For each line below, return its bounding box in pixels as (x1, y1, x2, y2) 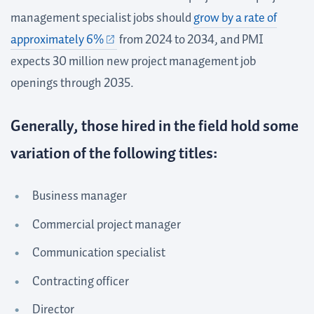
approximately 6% (11, 30, 104, 50)
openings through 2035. (11, 74, 134, 93)
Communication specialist (32, 243, 165, 263)
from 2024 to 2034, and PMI (116, 30, 264, 50)
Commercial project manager (32, 214, 181, 235)
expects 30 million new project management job (11, 52, 256, 71)
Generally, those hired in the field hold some (11, 114, 299, 139)
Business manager (32, 186, 127, 206)
